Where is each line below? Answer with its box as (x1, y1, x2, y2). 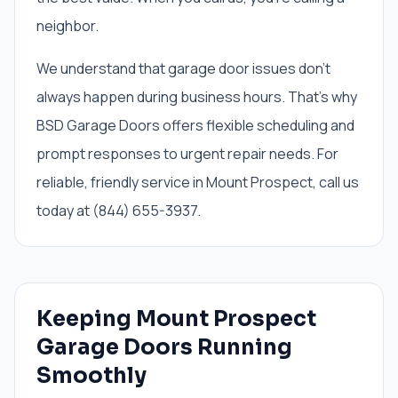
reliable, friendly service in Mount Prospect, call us (36, 172, 359, 192)
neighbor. (36, 16, 99, 36)
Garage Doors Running (36, 334, 292, 361)
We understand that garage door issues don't (36, 59, 330, 78)
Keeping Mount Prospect (36, 306, 316, 332)
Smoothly (36, 362, 147, 389)
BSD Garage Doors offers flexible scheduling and (36, 115, 354, 135)
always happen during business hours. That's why (36, 87, 357, 107)
